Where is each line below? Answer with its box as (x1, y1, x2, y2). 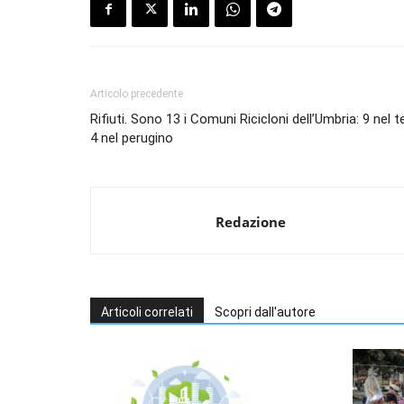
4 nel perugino (90, 130, 173, 147)
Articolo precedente (90, 87, 183, 101)
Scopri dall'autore (215, 305, 316, 320)
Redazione (216, 213, 286, 232)
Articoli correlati (101, 305, 193, 320)
